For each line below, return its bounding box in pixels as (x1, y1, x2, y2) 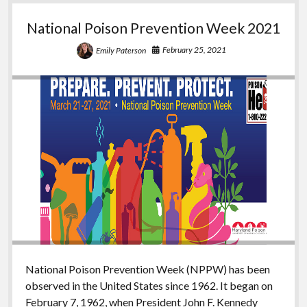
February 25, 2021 (162, 44, 226, 55)
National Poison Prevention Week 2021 (27, 19, 280, 36)
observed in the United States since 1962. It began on (25, 278, 273, 292)
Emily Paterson (96, 45, 146, 56)
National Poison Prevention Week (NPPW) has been (25, 262, 270, 275)
